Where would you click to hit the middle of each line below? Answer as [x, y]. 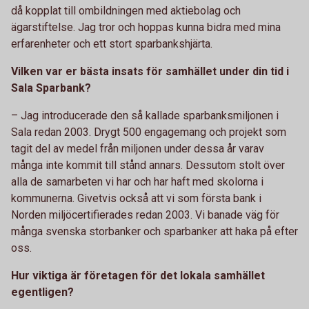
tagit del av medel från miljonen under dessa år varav [138, 149]
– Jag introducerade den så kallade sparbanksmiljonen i [145, 116]
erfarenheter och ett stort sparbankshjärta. [112, 44]
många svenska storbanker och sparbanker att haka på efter [154, 231]
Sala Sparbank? [51, 88]
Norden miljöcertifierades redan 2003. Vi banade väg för [145, 215]
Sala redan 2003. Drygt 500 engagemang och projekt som [149, 132]
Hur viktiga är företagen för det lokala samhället [138, 276]
